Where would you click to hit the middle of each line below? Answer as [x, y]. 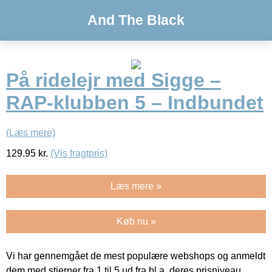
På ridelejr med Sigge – [114, 80]
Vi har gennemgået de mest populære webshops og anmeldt [136, 256]
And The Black [136, 20]
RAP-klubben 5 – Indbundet [135, 103]
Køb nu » [136, 221]
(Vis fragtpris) [79, 153]
